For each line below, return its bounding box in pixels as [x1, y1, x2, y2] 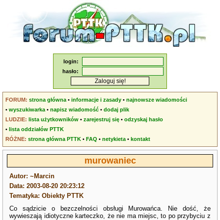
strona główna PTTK [28, 136, 82, 142]
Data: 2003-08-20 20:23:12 [9, 182, 85, 190]
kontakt [131, 136, 151, 142]
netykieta [102, 136, 126, 142]
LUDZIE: [5, 116, 27, 122]
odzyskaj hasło [124, 116, 164, 122]
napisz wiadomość [50, 107, 99, 112]
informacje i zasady [71, 97, 122, 103]
